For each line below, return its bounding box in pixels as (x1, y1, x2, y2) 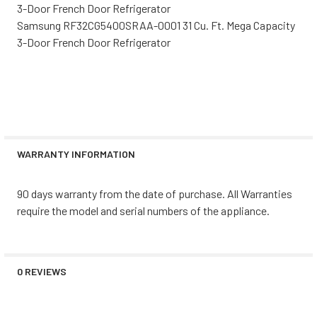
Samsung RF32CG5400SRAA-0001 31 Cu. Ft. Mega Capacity (17, 18, 295, 32)
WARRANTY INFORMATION (17, 147, 135, 160)
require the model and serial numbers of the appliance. (17, 203, 270, 217)
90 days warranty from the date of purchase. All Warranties (17, 186, 292, 200)
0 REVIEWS (17, 265, 67, 277)
